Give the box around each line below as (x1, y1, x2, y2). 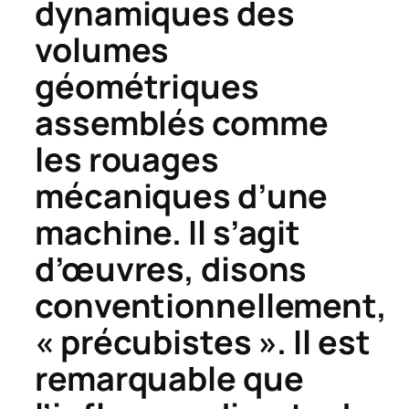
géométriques (35, 64, 259, 110)
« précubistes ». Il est (35, 320, 371, 365)
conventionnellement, (35, 283, 387, 329)
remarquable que (35, 356, 304, 402)
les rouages (35, 137, 219, 183)
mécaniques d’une (35, 173, 329, 219)
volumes (35, 27, 170, 73)
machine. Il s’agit (35, 210, 301, 256)
